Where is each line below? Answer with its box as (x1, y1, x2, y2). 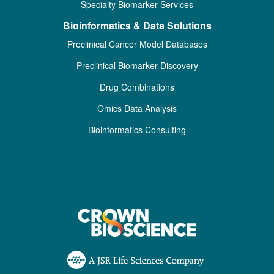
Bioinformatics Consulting (88, 124, 186, 136)
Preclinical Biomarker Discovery (76, 59, 198, 72)
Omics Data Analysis (97, 102, 177, 114)
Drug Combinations (100, 81, 174, 93)
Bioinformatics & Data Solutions (62, 18, 212, 32)
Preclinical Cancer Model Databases (67, 38, 207, 50)
